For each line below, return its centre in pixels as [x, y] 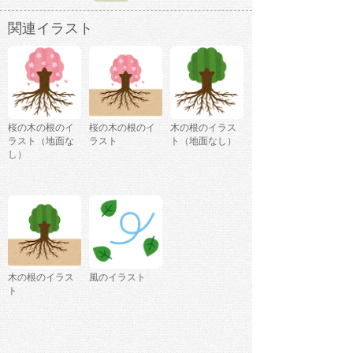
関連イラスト [50, 28]
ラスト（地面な [41, 141]
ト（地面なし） [203, 141]
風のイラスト [117, 277]
